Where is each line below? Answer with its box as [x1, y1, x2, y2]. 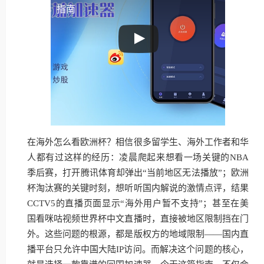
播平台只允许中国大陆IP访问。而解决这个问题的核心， [27, 245, 249, 254]
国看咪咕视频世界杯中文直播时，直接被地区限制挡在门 [27, 214, 249, 223]
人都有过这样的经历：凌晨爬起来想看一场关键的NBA [27, 153, 249, 162]
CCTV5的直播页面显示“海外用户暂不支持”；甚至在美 [27, 199, 249, 208]
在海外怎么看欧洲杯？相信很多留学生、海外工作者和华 [27, 137, 249, 147]
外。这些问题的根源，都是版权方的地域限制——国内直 [27, 229, 249, 239]
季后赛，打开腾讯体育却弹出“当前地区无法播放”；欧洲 [27, 168, 249, 177]
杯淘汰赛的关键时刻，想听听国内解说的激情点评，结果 [27, 183, 249, 193]
